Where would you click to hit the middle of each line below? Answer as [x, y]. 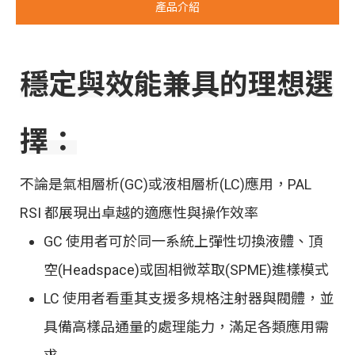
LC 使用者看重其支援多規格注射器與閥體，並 [189, 298]
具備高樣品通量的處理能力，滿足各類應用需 [186, 327]
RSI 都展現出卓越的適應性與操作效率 [139, 213]
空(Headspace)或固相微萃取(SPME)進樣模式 [186, 270]
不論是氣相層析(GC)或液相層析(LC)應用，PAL [166, 184]
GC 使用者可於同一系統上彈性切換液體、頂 [183, 241]
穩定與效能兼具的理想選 [177, 85]
